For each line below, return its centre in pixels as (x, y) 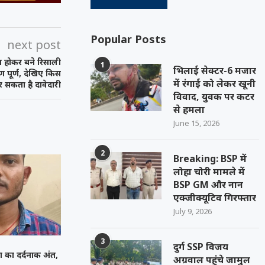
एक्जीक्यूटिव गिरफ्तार (215, 198)
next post (34, 44)
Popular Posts (129, 39)
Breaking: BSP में (210, 159)
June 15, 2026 (197, 123)
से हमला (189, 110)
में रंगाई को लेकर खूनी (215, 84)
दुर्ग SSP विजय (201, 247)
